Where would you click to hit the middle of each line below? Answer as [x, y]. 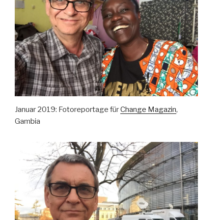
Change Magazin [148, 109]
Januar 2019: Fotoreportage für [68, 109]
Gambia [27, 121]
